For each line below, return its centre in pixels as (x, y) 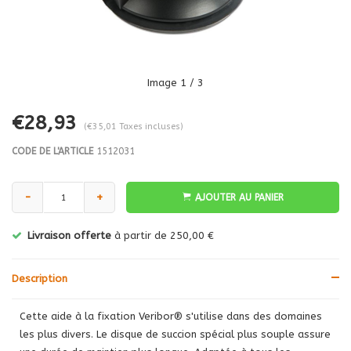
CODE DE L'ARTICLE (52, 151)
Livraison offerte (69, 235)
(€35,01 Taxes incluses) (134, 127)
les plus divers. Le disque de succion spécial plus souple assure (175, 334)
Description (40, 279)
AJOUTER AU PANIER (239, 197)
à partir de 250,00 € (163, 235)
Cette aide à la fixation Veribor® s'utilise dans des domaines (171, 316)
